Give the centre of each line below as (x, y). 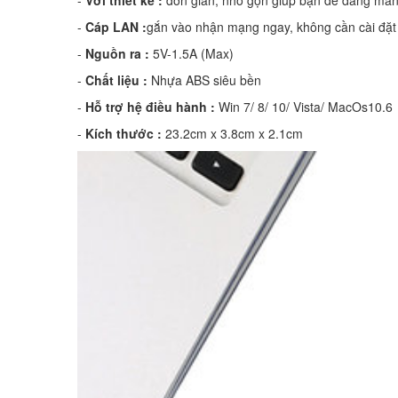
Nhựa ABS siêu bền (204, 80)
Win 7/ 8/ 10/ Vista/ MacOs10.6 (304, 106)
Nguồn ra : (115, 53)
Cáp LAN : (116, 26)
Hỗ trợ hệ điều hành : (150, 106)
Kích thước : (123, 133)
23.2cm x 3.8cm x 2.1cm (232, 133)
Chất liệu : (116, 80)
